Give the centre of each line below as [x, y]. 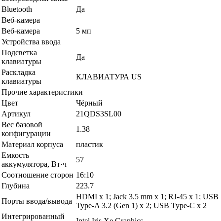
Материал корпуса [32, 144]
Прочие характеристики [42, 92]
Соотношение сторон [37, 175]
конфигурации [26, 133]
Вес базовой [22, 124]
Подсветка [19, 52]
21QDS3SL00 [99, 113]
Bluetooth [17, 9]
